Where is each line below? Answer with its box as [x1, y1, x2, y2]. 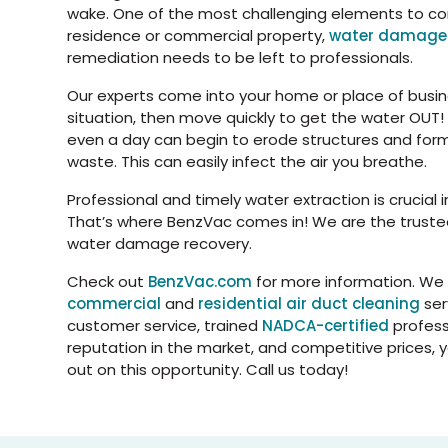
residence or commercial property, [67, 25, 329, 46]
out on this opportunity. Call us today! [67, 359, 348, 380]
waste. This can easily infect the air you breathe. [67, 151, 427, 172]
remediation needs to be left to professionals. [67, 47, 413, 68]
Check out [67, 271, 148, 292]
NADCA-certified [262, 315, 389, 336]
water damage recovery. [67, 233, 252, 254]
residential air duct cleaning [198, 293, 420, 314]
